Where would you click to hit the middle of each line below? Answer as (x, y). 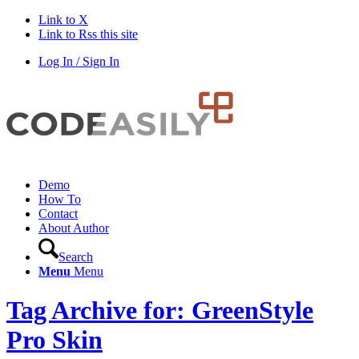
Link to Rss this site (88, 34)
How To (60, 199)
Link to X (63, 20)
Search (76, 257)
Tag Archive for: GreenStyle (160, 311)
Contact (58, 214)
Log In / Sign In (79, 61)
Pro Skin (54, 340)
